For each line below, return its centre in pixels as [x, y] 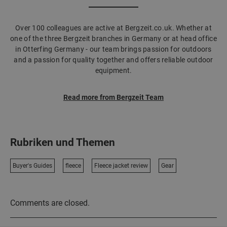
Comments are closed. [50, 203]
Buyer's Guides [32, 166]
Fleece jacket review [121, 166]
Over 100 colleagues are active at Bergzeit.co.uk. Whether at [113, 28]
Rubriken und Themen [63, 142]
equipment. [113, 70]
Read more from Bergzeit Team [113, 97]
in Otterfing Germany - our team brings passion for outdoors [113, 49]
